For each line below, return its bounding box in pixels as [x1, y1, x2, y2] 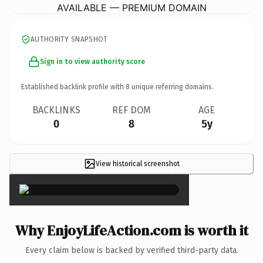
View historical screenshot [95, 159, 180, 168]
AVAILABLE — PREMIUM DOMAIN [56, 1, 207, 14]
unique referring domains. [130, 82, 214, 91]
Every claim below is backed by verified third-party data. [25, 245, 238, 255]
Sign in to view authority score [40, 57, 145, 66]
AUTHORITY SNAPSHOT [31, 35, 108, 43]
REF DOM [112, 104, 151, 116]
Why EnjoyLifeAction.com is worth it [15, 220, 248, 240]
